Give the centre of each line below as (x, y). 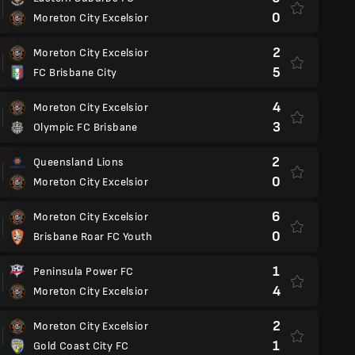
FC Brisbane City (75, 73)
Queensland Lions (79, 162)
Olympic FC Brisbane (86, 127)
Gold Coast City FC (81, 346)
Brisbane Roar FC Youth (93, 237)
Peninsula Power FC (84, 271)
